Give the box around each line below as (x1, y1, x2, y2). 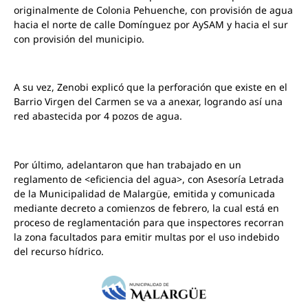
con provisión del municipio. (14, 32, 144, 45)
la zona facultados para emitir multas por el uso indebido (14, 230, 279, 244)
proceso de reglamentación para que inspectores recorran (14, 216, 284, 230)
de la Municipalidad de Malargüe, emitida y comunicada (14, 187, 275, 201)
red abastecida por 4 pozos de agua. (14, 109, 182, 123)
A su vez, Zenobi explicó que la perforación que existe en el (14, 80, 287, 94)
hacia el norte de (14, 17, 91, 31)
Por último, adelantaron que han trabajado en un (14, 158, 241, 172)
